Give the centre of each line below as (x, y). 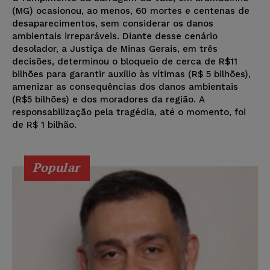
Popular (56, 168)
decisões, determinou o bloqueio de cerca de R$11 (125, 62)
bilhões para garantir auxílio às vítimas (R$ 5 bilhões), (131, 74)
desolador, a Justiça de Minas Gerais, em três (115, 49)
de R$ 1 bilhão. (44, 125)
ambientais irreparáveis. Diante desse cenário (115, 36)
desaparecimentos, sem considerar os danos (113, 24)
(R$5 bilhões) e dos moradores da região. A (108, 100)
